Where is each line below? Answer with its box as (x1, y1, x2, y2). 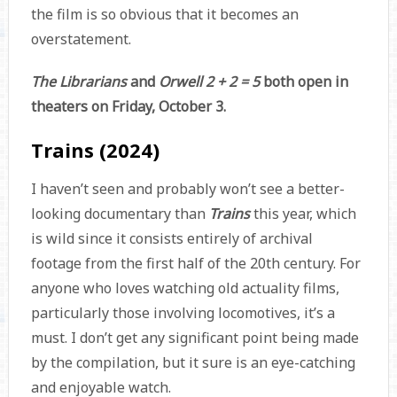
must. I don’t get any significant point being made (30, 328, 359, 348)
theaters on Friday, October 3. (30, 97, 226, 117)
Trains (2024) (30, 136, 160, 164)
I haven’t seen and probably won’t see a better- (30, 179, 345, 199)
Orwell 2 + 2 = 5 (158, 72, 263, 92)
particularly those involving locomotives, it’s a (30, 303, 335, 323)
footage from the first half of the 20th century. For (30, 253, 361, 274)
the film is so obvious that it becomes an (30, 4, 299, 25)
